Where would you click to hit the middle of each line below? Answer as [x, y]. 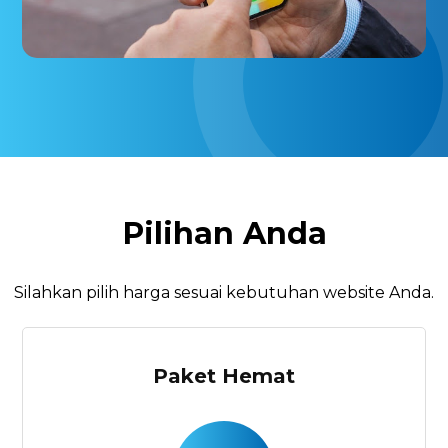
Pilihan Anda [224, 233]
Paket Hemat [224, 376]
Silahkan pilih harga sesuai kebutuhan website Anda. [224, 293]
